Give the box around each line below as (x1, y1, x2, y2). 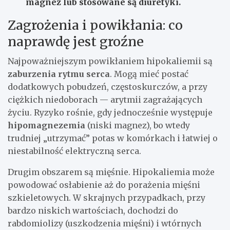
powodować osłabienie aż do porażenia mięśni (8, 180, 200, 190)
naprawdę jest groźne (8, 33, 144, 50)
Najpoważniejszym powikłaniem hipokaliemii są (8, 56, 213, 67)
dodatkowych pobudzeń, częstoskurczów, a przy (8, 82, 207, 92)
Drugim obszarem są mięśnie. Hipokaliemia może (8, 167, 215, 178)
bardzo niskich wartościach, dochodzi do (8, 205, 178, 216)
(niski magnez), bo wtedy (85, 120, 190, 131)
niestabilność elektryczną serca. (8, 146, 141, 157)
